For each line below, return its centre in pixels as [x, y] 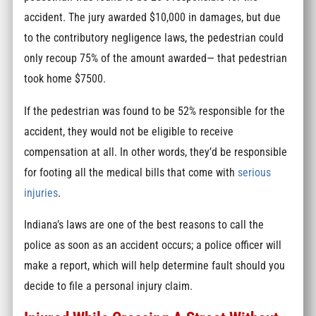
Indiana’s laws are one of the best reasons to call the [144, 225]
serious [255, 172]
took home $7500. [65, 79]
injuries [41, 193]
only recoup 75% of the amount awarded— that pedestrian [156, 59]
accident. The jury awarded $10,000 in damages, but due [153, 18]
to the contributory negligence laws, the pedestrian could [154, 38]
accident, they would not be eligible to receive [129, 131]
